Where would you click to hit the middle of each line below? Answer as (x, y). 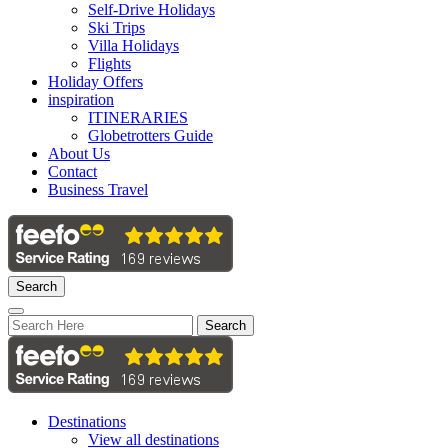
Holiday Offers (95, 81)
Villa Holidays (133, 45)
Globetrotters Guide (150, 135)
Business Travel (98, 189)
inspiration (81, 99)
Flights (109, 63)
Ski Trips (116, 27)
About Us (79, 153)
